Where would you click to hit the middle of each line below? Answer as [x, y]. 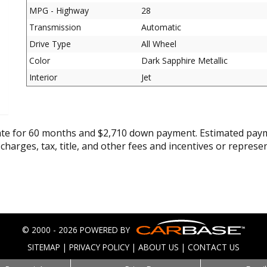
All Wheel [159, 44]
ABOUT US [159, 247]
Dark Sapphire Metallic [184, 60]
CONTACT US [214, 247]
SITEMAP [44, 247]
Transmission [55, 27]
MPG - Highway [59, 10]
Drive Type [50, 44]
